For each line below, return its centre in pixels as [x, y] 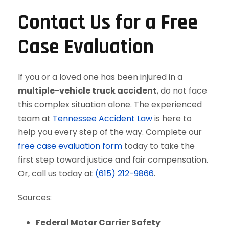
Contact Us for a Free [108, 23]
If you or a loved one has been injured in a [100, 77]
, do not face [182, 91]
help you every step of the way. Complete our [110, 132]
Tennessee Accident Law [102, 118]
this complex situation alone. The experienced [110, 105]
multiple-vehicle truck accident [87, 91]
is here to [172, 118]
